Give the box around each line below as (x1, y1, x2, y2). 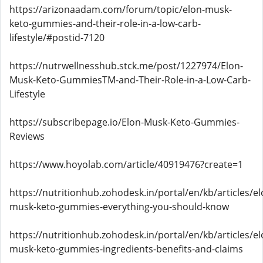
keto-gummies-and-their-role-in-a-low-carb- (9, 17, 201, 30)
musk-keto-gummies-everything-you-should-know (9, 200, 229, 213)
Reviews (9, 130, 45, 143)
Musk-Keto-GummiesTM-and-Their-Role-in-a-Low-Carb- (9, 73, 251, 86)
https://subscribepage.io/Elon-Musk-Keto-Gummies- (9, 116, 240, 129)
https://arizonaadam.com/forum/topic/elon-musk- (9, 3, 232, 16)
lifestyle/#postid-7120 (9, 31, 104, 44)
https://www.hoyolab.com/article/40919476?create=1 (9, 158, 243, 171)
